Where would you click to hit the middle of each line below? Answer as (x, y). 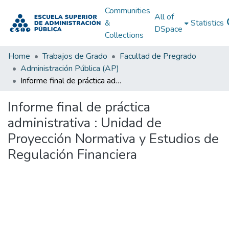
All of (164, 17)
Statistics (207, 23)
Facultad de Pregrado (158, 56)
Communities (127, 11)
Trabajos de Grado (75, 56)
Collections (124, 35)
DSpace (168, 29)
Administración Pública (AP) (70, 68)
